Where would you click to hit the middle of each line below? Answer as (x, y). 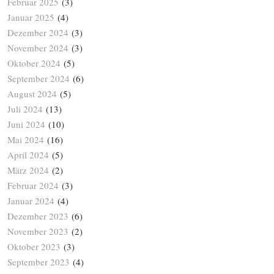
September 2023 (39, 262)
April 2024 (28, 155)
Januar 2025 (31, 17)
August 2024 (32, 94)
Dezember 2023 (38, 216)
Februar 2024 (33, 186)
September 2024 (39, 79)
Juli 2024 (25, 109)
